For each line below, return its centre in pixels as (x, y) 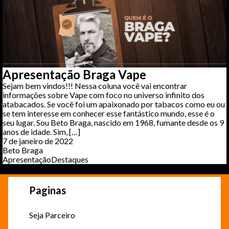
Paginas (47, 190)
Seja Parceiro (52, 215)
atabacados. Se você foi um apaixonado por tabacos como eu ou (114, 104)
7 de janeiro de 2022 (38, 141)
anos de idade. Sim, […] (41, 132)
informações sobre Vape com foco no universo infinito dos (104, 95)
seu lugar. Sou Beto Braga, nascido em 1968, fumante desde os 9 (113, 123)
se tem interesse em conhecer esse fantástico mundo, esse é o (109, 113)
